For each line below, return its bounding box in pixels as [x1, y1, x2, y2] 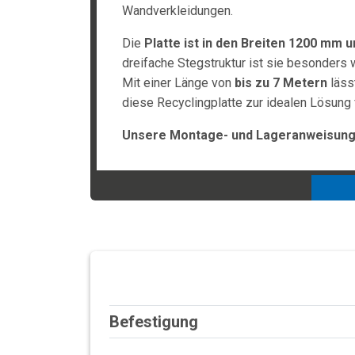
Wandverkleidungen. [121, 3, 233, 18]
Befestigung [109, 311, 198, 331]
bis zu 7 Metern [234, 75, 327, 90]
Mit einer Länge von [121, 75, 235, 90]
